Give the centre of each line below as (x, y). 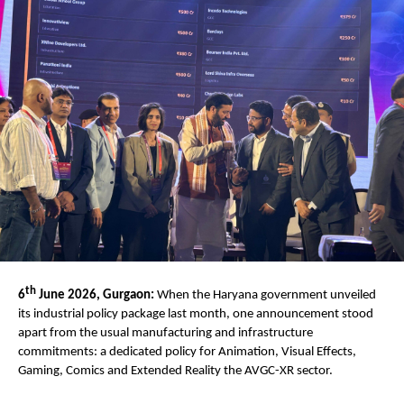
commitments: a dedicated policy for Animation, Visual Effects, (187, 352)
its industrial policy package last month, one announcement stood (196, 314)
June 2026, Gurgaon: (95, 295)
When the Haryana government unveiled (265, 295)
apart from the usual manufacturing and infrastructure (165, 333)
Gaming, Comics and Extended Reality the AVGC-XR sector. (177, 371)
